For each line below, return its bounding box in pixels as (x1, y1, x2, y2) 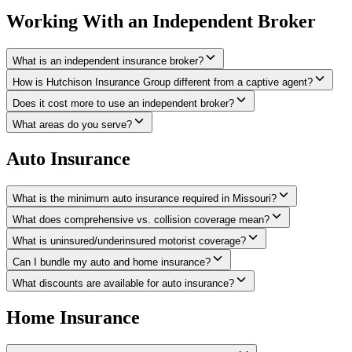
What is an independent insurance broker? (13, 54, 203, 67)
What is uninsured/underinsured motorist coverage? (13, 234, 246, 247)
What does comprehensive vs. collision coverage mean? (13, 213, 269, 225)
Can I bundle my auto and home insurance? (13, 255, 211, 268)
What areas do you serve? (13, 118, 132, 130)
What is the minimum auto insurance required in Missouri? (13, 192, 277, 204)
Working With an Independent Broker (6, 10, 316, 31)
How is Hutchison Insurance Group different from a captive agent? (13, 75, 313, 88)
